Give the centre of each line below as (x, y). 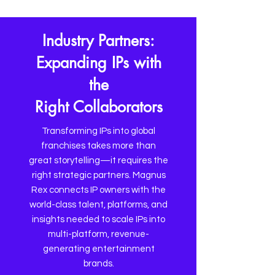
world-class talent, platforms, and (99, 205)
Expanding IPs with (99, 63)
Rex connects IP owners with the (99, 190)
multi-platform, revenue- (99, 234)
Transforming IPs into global (99, 131)
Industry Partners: (99, 41)
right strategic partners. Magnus (99, 175)
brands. (99, 264)
